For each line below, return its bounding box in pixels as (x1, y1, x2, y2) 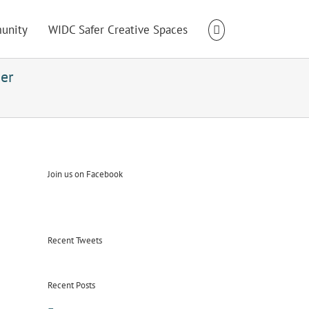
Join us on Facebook (47, 168, 123, 181)
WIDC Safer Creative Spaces (48, 22, 188, 37)
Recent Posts (47, 279, 95, 291)
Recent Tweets (47, 234, 102, 246)
